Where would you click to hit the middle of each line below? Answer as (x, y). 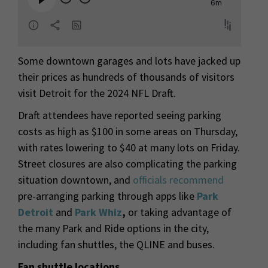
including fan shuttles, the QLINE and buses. (116, 245)
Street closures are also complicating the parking (127, 164)
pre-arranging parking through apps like (107, 196)
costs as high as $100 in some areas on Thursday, (128, 132)
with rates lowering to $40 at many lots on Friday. (129, 148)
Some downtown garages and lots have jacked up (129, 61)
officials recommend (178, 180)
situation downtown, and (75, 180)
